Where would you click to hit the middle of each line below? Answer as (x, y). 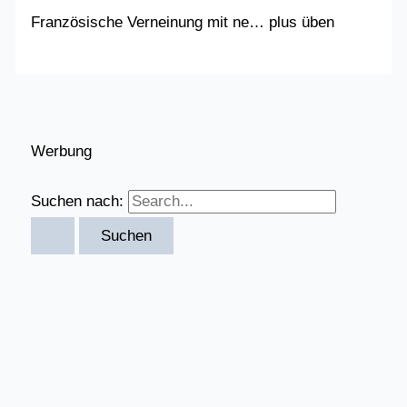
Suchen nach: (78, 201)
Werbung (62, 151)
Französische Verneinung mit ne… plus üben (183, 23)
